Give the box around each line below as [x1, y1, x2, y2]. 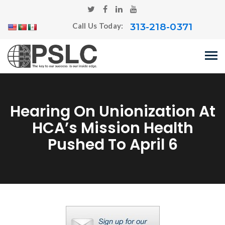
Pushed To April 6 [47, 134, 178, 155]
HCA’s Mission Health [32, 118, 193, 139]
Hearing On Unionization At [10, 101, 215, 122]
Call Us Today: [72, 21, 125, 31]
